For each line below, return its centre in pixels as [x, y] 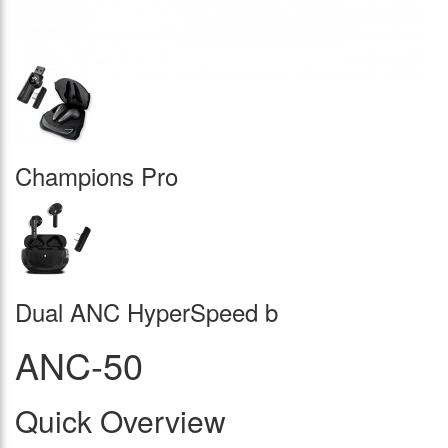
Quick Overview [120, 421]
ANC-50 [79, 365]
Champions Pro [96, 176]
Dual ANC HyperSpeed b [146, 312]
